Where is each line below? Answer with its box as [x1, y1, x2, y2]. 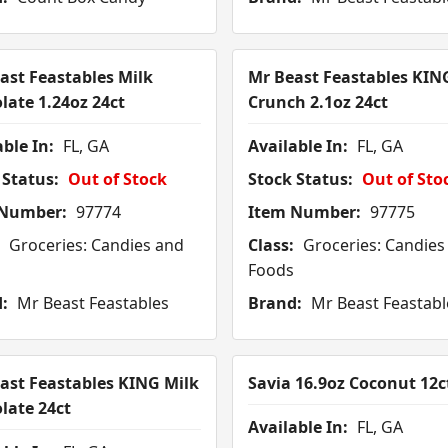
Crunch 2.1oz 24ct [247, 91, 388, 114]
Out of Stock [67, 168, 167, 191]
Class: [247, 234, 294, 257]
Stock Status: [247, 168, 353, 191]
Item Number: [247, 201, 361, 224]
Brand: [247, 292, 302, 315]
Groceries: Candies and [4, 234, 184, 257]
